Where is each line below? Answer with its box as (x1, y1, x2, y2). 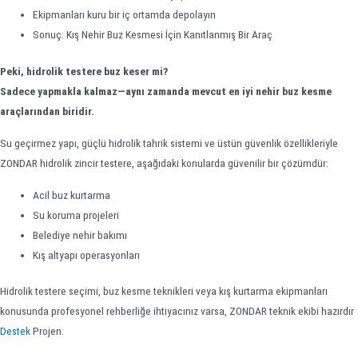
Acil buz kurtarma (33, 188, 111, 201)
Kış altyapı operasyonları (33, 248, 141, 261)
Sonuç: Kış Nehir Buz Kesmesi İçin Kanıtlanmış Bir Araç (33, 28, 273, 41)
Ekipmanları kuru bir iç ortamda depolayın (33, 8, 217, 21)
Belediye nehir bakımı (33, 228, 128, 241)
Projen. (30, 324, 64, 338)
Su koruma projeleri (33, 208, 120, 221)
